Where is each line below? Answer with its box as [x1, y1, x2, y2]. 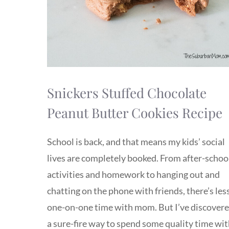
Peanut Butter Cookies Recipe [47, 103, 222, 122]
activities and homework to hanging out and [47, 169, 220, 180]
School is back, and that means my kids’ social [47, 136, 225, 148]
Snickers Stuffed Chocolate [47, 83, 207, 102]
